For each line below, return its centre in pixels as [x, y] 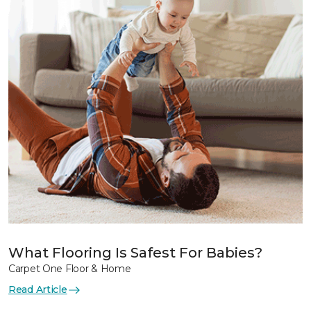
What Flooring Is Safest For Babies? [135, 253]
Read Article [38, 289]
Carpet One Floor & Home [70, 269]
